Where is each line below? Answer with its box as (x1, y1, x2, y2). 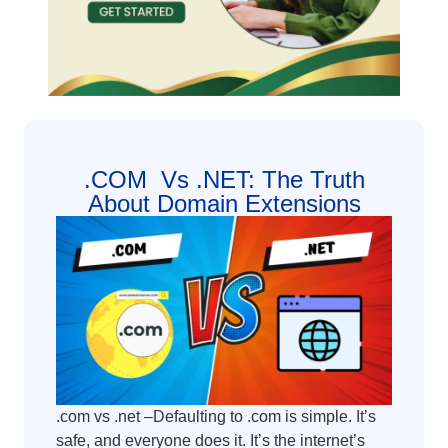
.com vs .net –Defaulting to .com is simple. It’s (56, 407, 376, 425)
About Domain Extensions (87, 190, 361, 217)
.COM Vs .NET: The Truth (83, 166, 365, 193)
